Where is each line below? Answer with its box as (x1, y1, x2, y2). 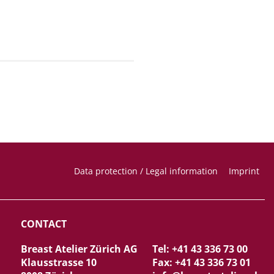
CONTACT (21, 217, 67, 231)
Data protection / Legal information (74, 165, 218, 177)
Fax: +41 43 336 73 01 (152, 255, 251, 269)
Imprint (229, 165, 259, 177)
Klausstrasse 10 (21, 255, 97, 269)
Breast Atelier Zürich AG (21, 242, 138, 256)
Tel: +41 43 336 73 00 (152, 242, 248, 256)
